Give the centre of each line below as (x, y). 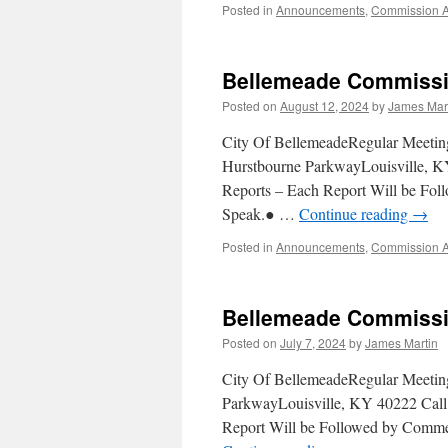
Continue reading (355, 213)
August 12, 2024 (324, 105)
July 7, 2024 (313, 342)
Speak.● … (260, 213)
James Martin (401, 342)
